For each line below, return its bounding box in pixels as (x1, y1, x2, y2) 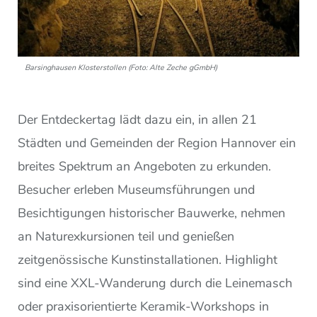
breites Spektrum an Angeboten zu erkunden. (18, 158, 271, 175)
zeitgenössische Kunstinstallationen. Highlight (18, 251, 277, 269)
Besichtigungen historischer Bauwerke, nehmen (18, 204, 285, 222)
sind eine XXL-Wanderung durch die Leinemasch (18, 275, 292, 292)
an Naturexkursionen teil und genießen (18, 228, 234, 246)
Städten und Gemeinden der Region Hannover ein (18, 134, 296, 152)
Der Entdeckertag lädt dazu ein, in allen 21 (18, 111, 257, 129)
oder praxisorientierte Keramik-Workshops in (18, 298, 269, 316)
